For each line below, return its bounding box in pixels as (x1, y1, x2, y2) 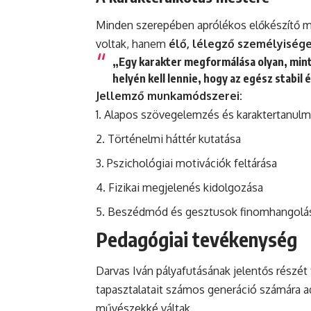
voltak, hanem (96, 37, 169, 51)
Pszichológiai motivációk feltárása (107, 156, 277, 171)
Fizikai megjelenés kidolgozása (108, 180, 263, 195)
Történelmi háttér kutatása (108, 132, 241, 146)
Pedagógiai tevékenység (96, 227, 297, 252)
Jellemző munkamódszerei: (96, 89, 242, 103)
